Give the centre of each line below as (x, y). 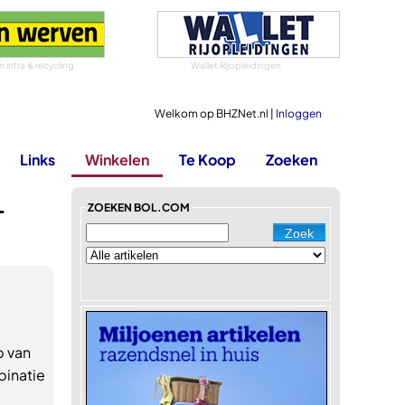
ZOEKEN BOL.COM (139, 207)
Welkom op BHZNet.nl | (215, 113)
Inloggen (299, 113)
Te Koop (207, 160)
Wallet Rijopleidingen (236, 65)
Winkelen (117, 160)
